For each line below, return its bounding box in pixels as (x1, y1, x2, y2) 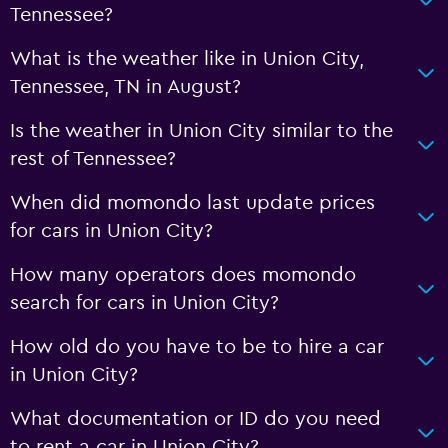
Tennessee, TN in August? (10, 76, 241, 97)
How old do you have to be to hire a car (10, 336, 384, 357)
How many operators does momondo (10, 264, 356, 285)
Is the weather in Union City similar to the (10, 120, 393, 141)
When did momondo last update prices (10, 192, 375, 213)
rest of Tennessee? (10, 148, 176, 169)
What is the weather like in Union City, (10, 48, 364, 69)
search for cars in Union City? (10, 292, 279, 313)
